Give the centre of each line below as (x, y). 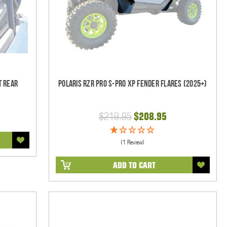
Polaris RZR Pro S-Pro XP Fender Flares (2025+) (133, 84)
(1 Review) (133, 142)
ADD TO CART (134, 165)
